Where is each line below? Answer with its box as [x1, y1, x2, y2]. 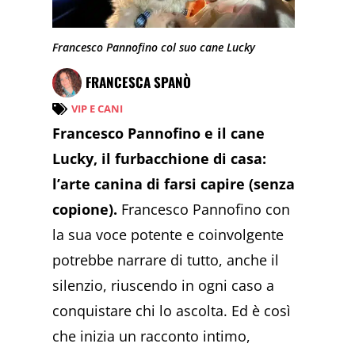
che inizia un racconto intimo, [52, 326, 251, 345]
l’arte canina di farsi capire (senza [52, 174, 296, 193]
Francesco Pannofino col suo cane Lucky [52, 40, 256, 55]
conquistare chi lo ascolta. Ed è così [52, 300, 292, 320]
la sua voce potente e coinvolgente [52, 224, 284, 244]
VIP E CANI [71, 101, 124, 116]
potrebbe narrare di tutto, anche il [52, 250, 280, 269]
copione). [52, 199, 122, 219]
